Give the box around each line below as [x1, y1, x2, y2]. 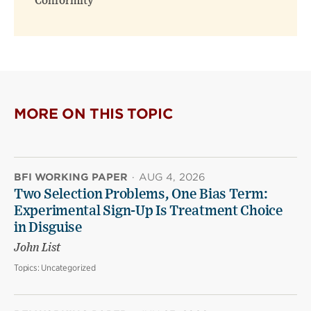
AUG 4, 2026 [139, 171, 206, 183]
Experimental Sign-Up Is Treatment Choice [14, 204, 283, 219]
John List [14, 242, 60, 254]
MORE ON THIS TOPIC [14, 106, 174, 123]
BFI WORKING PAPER [14, 171, 128, 183]
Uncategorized [41, 262, 96, 274]
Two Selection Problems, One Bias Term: [14, 187, 268, 202]
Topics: [14, 262, 42, 274]
